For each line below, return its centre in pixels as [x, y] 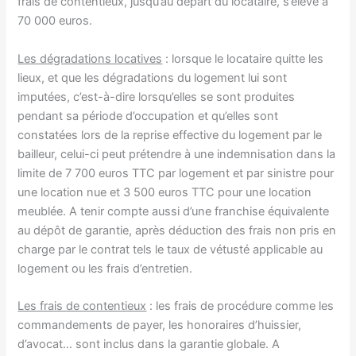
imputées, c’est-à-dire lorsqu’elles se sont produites [157, 97]
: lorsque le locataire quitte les [243, 58]
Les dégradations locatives [90, 58]
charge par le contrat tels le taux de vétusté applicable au [170, 249]
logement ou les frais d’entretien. [105, 268]
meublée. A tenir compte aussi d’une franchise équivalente [174, 211]
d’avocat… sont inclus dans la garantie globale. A [149, 344]
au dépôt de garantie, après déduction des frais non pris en [177, 230]
